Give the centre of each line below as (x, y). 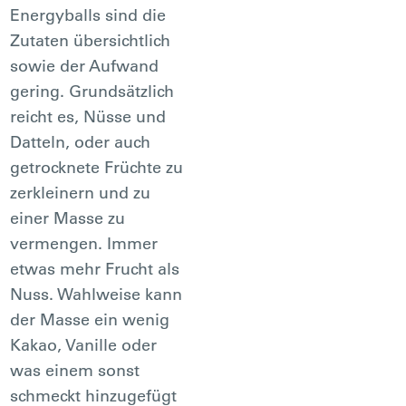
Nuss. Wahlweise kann (97, 294)
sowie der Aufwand (85, 65)
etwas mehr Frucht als (95, 268)
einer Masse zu (68, 217)
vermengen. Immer (84, 243)
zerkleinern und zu (81, 192)
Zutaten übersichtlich (91, 40)
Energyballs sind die (88, 14)
